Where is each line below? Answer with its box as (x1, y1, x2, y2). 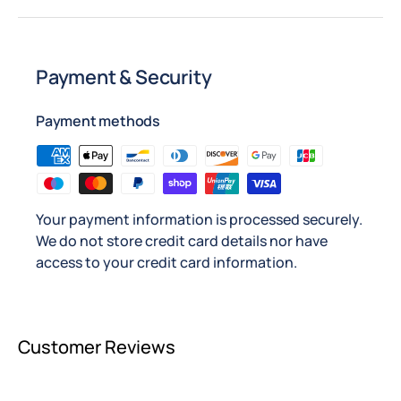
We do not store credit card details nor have (36, 230, 328, 251)
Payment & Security (36, 63, 212, 90)
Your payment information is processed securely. (36, 209, 363, 229)
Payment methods (36, 110, 160, 131)
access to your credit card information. (36, 252, 297, 272)
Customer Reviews (18, 335, 175, 360)
